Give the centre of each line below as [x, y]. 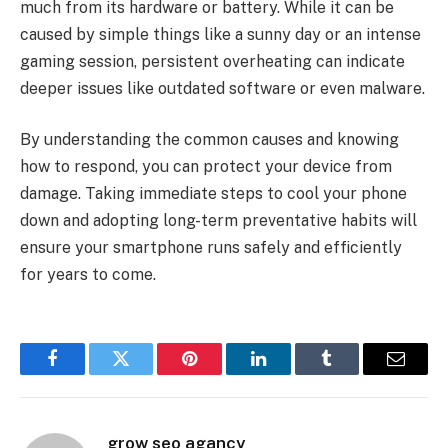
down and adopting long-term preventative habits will [218, 221]
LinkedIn [289, 373]
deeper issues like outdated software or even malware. [222, 88]
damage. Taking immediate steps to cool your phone [213, 194]
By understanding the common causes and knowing [209, 140]
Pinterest [220, 373]
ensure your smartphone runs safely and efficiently [211, 248]
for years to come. [88, 275]
